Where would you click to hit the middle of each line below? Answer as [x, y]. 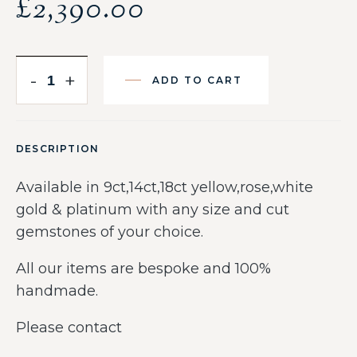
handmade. [57, 291]
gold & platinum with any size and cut [153, 210]
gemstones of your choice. [110, 232]
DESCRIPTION [58, 149]
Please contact [69, 328]
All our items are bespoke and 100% [143, 269]
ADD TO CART [197, 80]
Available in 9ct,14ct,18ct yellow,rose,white [165, 187]
